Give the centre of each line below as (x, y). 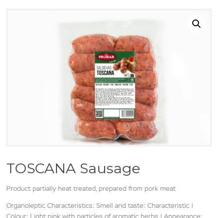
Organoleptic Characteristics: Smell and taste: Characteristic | (100, 206)
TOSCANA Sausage (73, 168)
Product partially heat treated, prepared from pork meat (91, 189)
